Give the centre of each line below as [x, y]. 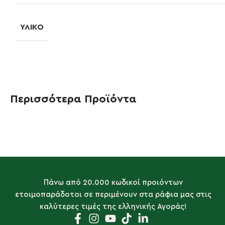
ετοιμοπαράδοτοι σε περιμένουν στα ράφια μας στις [113, 194]
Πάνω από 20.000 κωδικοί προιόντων [113, 182]
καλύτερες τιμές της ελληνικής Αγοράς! [113, 206]
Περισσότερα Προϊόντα [73, 99]
